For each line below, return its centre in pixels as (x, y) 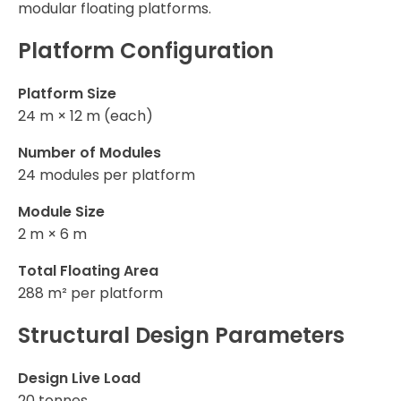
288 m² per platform (90, 294)
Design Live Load (79, 379)
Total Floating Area (88, 271)
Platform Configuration (146, 51)
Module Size (61, 212)
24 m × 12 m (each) (85, 116)
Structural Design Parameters (181, 336)
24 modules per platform (107, 175)
